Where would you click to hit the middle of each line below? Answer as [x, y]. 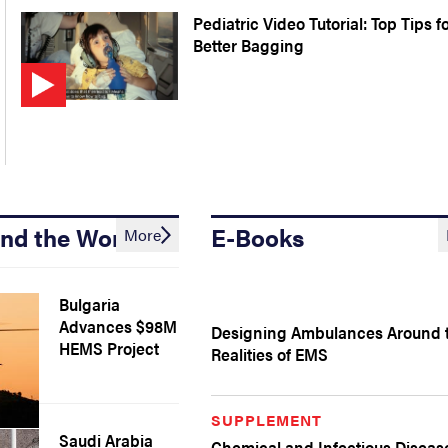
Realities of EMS [270, 354]
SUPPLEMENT [267, 419]
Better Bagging [248, 45]
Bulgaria [90, 304]
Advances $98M [118, 326]
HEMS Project [109, 348]
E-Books [258, 237]
